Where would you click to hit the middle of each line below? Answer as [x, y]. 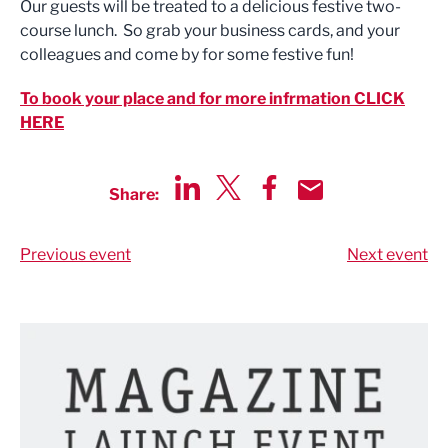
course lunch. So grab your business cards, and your [210, 30]
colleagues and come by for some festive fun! [187, 54]
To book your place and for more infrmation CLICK [212, 98]
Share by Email [351, 210]
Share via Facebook [329, 210]
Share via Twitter [277, 210]
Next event [387, 254]
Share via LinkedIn [242, 210]
